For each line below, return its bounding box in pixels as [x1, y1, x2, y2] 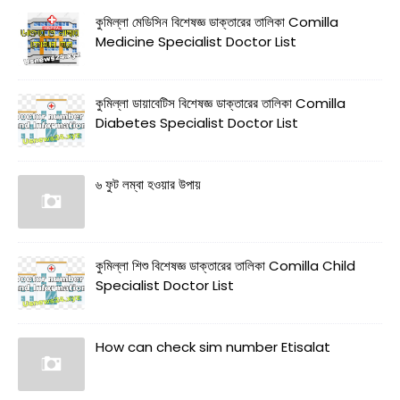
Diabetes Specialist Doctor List [96, 112, 298, 132]
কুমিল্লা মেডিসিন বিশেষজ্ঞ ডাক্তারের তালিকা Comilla [96, 12, 338, 31]
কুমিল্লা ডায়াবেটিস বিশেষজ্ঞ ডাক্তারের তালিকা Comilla [96, 93, 346, 112]
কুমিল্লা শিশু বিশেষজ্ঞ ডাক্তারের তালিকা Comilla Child [96, 255, 355, 275]
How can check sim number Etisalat [96, 337, 330, 356]
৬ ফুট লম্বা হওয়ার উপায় [96, 174, 201, 194]
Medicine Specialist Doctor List [96, 31, 296, 51]
